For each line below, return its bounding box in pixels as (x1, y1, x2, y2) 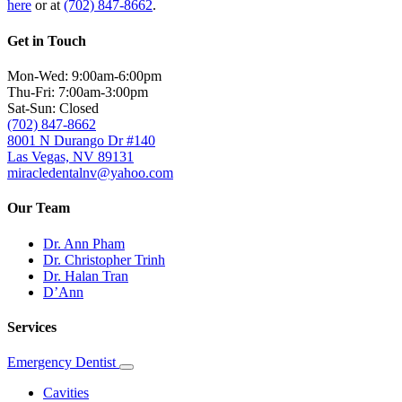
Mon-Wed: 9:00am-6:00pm (7, 68, 162, 83)
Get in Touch (7, 32, 86, 48)
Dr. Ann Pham (43, 235, 125, 251)
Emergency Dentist (7, 354, 119, 371)
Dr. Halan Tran (43, 267, 128, 284)
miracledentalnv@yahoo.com (7, 165, 173, 180)
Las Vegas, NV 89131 (7, 149, 134, 164)
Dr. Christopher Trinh (43, 251, 165, 267)
